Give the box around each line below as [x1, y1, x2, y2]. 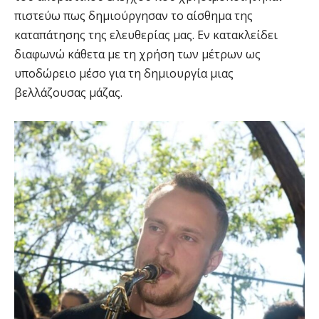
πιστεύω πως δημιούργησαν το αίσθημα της [14, 8, 253, 24]
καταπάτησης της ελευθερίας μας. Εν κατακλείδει [14, 27, 278, 43]
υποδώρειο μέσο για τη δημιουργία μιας [14, 66, 234, 82]
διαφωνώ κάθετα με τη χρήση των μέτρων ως [14, 46, 261, 63]
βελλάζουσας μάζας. [14, 85, 122, 101]
